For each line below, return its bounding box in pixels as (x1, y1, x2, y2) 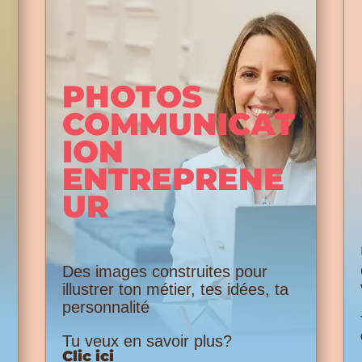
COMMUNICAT (61, 105, 295, 144)
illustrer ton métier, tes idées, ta (61, 280, 288, 299)
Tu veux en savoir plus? (61, 332, 232, 351)
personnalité (61, 298, 149, 317)
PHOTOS (61, 78, 202, 116)
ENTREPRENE (61, 160, 284, 199)
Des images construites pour (61, 263, 267, 281)
